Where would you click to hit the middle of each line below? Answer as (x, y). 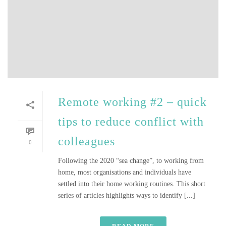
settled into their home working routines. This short (132, 184)
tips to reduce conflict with (131, 122)
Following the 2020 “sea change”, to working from (131, 161)
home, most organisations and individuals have (125, 172)
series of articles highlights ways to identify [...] (127, 195)
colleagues (87, 141)
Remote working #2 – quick (132, 102)
